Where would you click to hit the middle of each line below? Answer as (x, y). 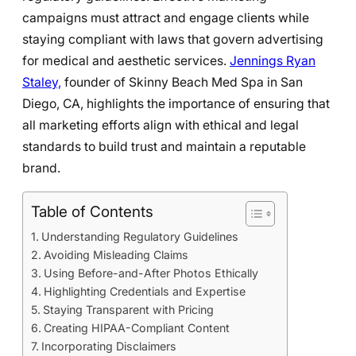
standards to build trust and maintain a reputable (164, 147)
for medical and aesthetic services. (126, 61)
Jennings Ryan (273, 61)
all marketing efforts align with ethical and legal (161, 126)
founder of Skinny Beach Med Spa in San (182, 83)
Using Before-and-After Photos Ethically (151, 273)
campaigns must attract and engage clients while (166, 18)
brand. (43, 168)
